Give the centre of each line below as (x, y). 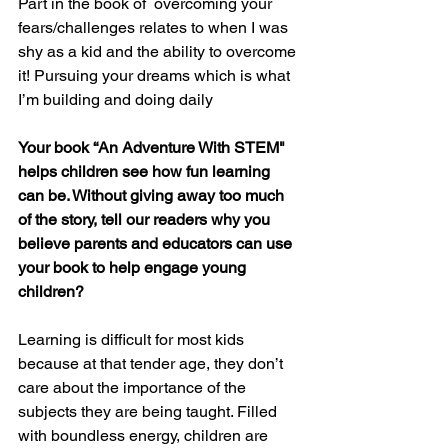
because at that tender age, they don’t (152, 363)
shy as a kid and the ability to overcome (159, 51)
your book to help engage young (134, 267)
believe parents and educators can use (157, 243)
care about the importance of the (134, 387)
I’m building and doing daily (115, 99)
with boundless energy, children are (145, 435)
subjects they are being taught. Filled (149, 411)
